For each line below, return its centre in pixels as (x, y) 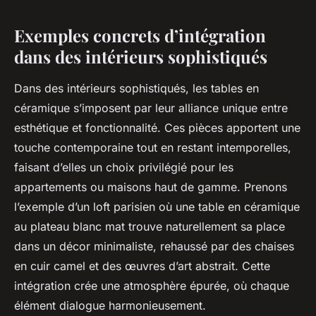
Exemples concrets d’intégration (140, 35)
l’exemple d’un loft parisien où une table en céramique (157, 206)
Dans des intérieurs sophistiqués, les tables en (136, 88)
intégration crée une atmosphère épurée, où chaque (152, 285)
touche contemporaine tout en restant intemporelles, (153, 147)
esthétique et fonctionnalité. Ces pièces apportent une (157, 127)
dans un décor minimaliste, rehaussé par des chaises (154, 246)
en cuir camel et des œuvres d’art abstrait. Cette (142, 266)
